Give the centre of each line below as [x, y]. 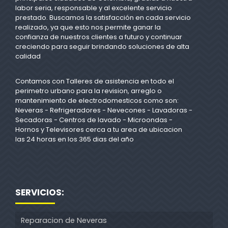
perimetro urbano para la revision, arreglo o [89, 91]
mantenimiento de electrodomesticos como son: [97, 101]
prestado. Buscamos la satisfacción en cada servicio [103, 18]
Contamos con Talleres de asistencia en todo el [95, 81]
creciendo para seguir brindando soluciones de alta [102, 47]
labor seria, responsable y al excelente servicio [94, 8]
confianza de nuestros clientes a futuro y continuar [99, 37]
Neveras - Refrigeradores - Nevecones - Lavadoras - [104, 110]
